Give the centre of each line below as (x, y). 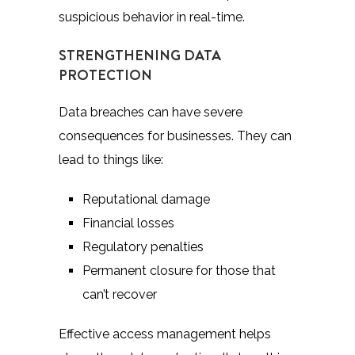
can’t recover (120, 294)
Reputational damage (146, 199)
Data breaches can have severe (151, 112)
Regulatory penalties (143, 246)
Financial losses (128, 223)
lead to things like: (111, 159)
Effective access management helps (165, 334)
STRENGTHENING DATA (140, 55)
